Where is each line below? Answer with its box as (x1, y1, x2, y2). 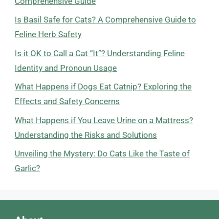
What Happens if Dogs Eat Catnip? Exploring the (15, 82, 192, 91)
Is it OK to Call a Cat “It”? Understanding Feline (15, 48, 185, 58)
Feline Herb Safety (15, 29, 82, 39)
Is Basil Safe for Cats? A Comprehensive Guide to (15, 15, 196, 24)
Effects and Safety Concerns (15, 96, 120, 106)
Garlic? (15, 163, 40, 173)
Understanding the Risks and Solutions (15, 130, 157, 140)
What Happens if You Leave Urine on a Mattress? (15, 115, 193, 125)
